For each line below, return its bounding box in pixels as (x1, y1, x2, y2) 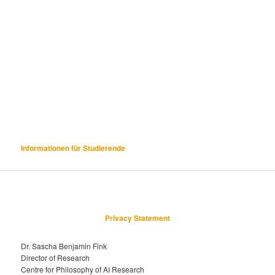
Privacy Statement (105, 212, 170, 223)
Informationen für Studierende (21, 142, 126, 153)
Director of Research (21, 252, 90, 263)
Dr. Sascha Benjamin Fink (21, 241, 107, 252)
